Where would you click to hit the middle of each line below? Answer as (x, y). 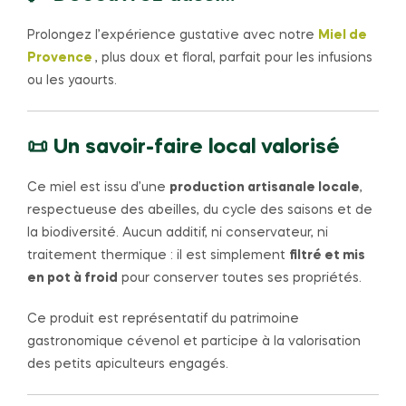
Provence (61, 58)
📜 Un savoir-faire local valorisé (184, 147)
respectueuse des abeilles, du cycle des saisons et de (200, 210)
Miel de (343, 36)
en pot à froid (72, 278)
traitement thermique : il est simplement (158, 255)
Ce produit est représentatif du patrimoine (163, 319)
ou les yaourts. (72, 81)
